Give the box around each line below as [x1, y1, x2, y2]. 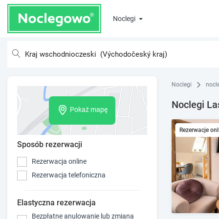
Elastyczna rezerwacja [17, 197, 96, 207]
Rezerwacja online [32, 157, 87, 166]
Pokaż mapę [70, 106, 108, 114]
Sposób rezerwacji [17, 139, 82, 149]
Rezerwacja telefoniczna [32, 171, 106, 179]
